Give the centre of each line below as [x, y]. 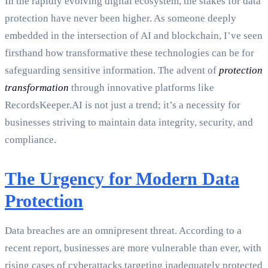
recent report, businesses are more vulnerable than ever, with [133, 248]
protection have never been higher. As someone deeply [121, 19]
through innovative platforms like [141, 88]
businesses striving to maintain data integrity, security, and [129, 123]
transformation [37, 88]
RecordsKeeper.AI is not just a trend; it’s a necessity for [123, 105]
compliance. [31, 140]
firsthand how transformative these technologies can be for [130, 53]
